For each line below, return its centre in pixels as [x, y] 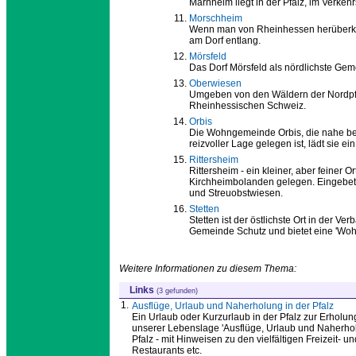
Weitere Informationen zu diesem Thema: [208, 269]
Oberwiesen [215, 84]
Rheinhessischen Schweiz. [248, 106]
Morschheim [216, 19]
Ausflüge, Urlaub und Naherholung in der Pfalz [233, 306]
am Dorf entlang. [225, 41]
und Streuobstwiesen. [236, 193]
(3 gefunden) [177, 291]
